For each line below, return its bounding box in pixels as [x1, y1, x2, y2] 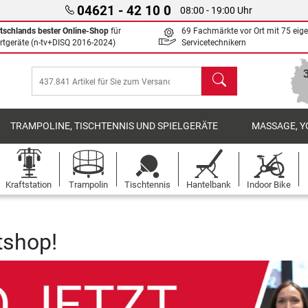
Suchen [201, 67, 238, 80]
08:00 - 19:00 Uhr [179, 4, 252, 16]
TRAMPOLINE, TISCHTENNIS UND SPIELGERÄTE [10, 120, 219, 132]
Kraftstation [5, 179, 52, 190]
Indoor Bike [246, 179, 291, 190]
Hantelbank [186, 179, 231, 190]
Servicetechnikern [181, 38, 246, 47]
